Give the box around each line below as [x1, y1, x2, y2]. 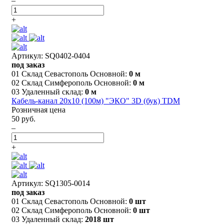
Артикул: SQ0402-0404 [11, 51, 90, 60]
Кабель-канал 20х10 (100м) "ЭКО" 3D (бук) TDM [11, 96, 180, 105]
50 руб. [11, 114, 35, 123]
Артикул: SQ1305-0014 [11, 178, 90, 187]
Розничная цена [11, 105, 65, 114]
